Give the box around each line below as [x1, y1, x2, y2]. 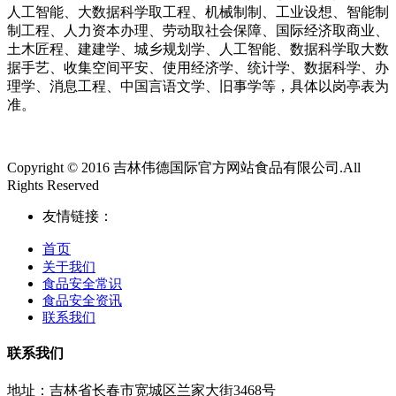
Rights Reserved [7, 177, 99, 193]
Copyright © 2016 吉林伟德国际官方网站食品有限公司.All [7, 159, 361, 175]
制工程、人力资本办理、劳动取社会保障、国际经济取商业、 [7, 22, 389, 38]
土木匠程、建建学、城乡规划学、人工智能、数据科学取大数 [7, 41, 389, 57]
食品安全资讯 [42, 293, 122, 308]
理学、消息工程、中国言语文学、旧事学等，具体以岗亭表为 [7, 78, 389, 94]
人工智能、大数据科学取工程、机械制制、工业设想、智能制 [7, 4, 389, 19]
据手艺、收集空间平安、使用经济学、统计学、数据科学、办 [7, 59, 389, 75]
